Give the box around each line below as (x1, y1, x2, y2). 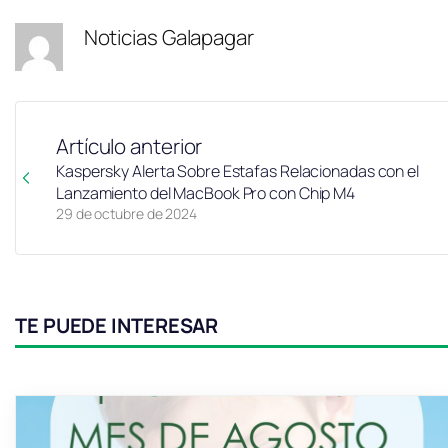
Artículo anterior (56, 132, 203, 161)
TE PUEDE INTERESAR (15, 312, 219, 340)
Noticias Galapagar (83, 23, 254, 52)
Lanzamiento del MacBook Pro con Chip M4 (56, 182, 356, 205)
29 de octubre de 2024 (56, 204, 197, 224)
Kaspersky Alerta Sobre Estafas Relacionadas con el (56, 160, 419, 183)
